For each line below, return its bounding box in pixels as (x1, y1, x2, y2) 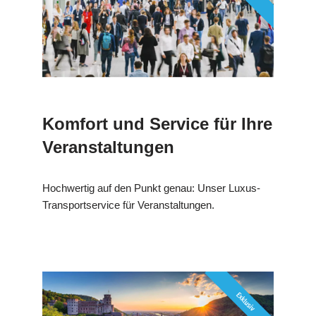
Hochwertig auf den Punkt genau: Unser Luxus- (42, 181, 260, 194)
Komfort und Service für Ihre (42, 114, 272, 133)
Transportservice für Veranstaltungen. (42, 198, 214, 211)
